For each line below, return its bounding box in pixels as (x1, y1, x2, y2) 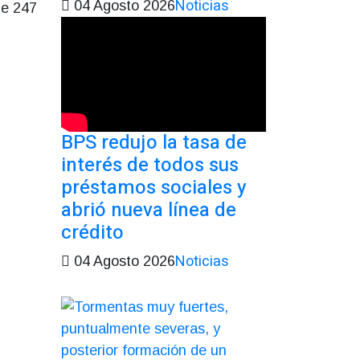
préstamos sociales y (61, 173, 247, 202)
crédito (61, 218, 124, 247)
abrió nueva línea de (61, 195, 236, 224)
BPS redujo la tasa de (61, 128, 247, 157)
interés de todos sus (61, 150, 239, 179)
